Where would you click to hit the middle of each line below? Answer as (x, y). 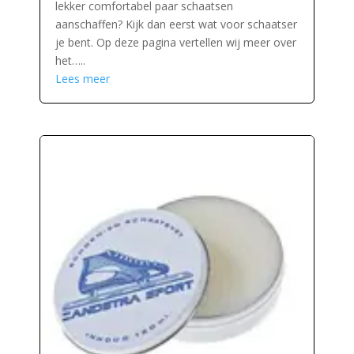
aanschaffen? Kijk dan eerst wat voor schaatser (176, 24)
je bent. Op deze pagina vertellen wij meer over (175, 42)
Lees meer (82, 78)
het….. (70, 60)
